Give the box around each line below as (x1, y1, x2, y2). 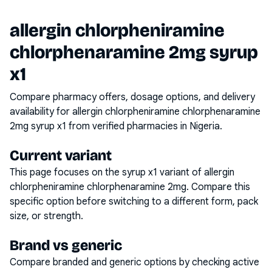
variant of (157, 166, 204, 178)
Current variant (10, 147, 112, 164)
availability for (10, 106, 72, 118)
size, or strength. (10, 210, 83, 222)
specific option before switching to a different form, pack (10, 195, 258, 208)
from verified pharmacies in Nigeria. (66, 120, 222, 132)
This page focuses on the (10, 166, 122, 178)
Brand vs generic (10, 237, 122, 254)
